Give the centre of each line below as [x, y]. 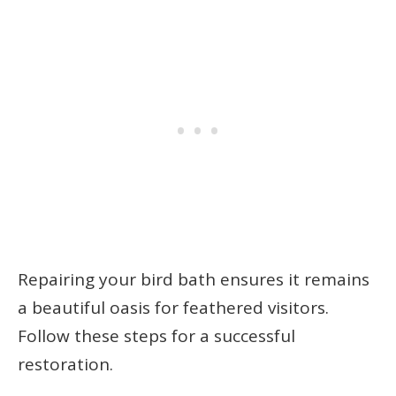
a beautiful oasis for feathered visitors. [173, 308]
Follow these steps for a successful [156, 336]
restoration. [65, 365]
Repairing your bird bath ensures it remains [194, 280]
